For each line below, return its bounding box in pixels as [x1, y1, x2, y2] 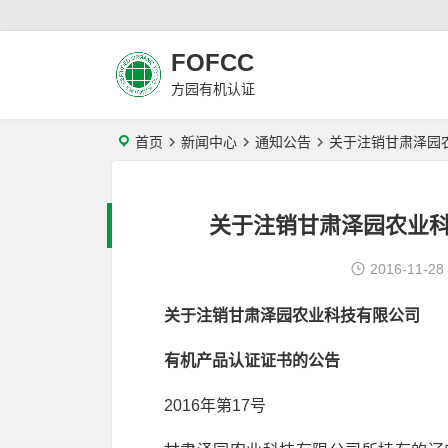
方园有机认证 [171, 81, 255, 97]
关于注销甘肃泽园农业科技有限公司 [164, 307, 440, 324]
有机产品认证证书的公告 [164, 352, 340, 369]
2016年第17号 [164, 397, 266, 414]
